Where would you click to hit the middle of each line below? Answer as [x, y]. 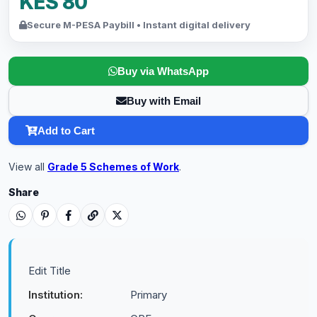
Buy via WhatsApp [163, 71]
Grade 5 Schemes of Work [113, 167]
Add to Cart [66, 131]
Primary [149, 295]
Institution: [56, 295]
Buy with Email [164, 101]
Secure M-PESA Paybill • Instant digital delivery [139, 25]
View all [28, 167]
